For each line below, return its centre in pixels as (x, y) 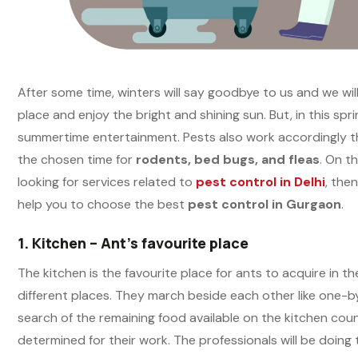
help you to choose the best (103, 204)
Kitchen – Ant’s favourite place (140, 243)
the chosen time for (77, 159)
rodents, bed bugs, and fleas (228, 159)
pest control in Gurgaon (265, 204)
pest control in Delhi (261, 181)
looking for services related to (107, 181)
